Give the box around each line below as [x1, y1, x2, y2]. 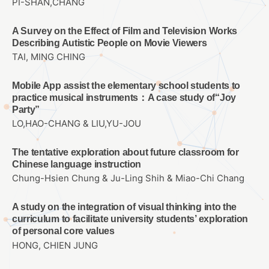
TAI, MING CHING [12, 52, 85, 63]
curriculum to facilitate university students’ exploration [12, 214, 249, 225]
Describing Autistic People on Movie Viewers [12, 37, 207, 48]
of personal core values [12, 226, 115, 237]
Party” [12, 104, 40, 115]
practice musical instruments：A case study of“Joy [12, 92, 236, 103]
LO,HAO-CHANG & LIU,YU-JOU [12, 118, 141, 130]
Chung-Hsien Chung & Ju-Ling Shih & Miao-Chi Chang [12, 173, 244, 184]
